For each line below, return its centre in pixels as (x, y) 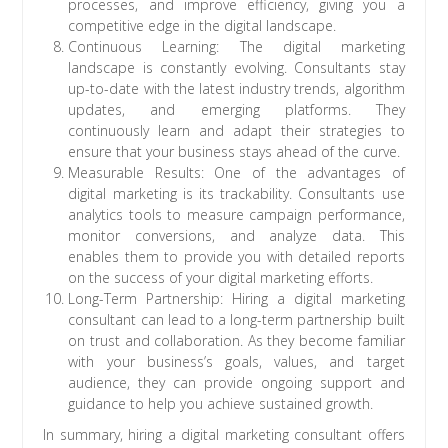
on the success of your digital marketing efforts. (221, 278)
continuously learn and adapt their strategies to (236, 131)
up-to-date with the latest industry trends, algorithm (236, 89)
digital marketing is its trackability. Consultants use (236, 194)
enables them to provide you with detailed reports (236, 257)
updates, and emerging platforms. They (236, 110)
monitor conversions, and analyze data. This (236, 236)
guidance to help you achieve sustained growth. (221, 404)
